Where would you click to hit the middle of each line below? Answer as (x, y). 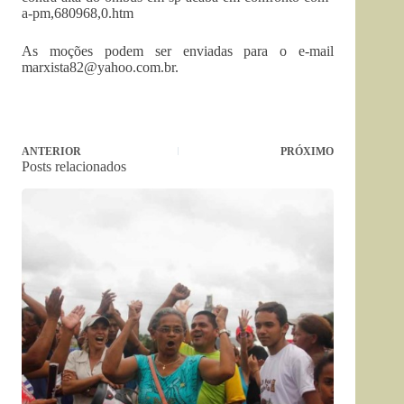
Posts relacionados (74, 166)
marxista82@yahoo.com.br (98, 67)
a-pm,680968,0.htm (78, 13)
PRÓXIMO (308, 151)
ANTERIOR (51, 151)
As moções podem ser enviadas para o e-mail (178, 51)
